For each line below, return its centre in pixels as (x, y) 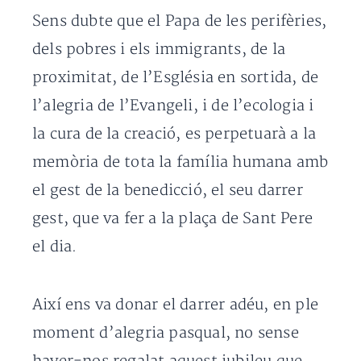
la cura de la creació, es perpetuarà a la (174, 134)
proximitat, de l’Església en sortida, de (176, 78)
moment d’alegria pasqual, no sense (166, 333)
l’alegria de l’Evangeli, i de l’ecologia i (173, 106)
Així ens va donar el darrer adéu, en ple (176, 305)
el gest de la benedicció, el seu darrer (168, 191)
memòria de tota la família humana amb (180, 162)
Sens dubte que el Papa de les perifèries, (180, 21)
